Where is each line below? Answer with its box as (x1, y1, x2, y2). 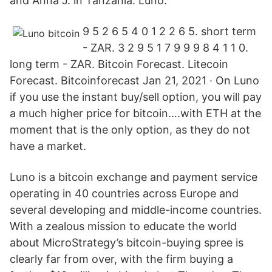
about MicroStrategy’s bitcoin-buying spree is (10, 236, 243, 249)
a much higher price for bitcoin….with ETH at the (10, 107, 261, 120)
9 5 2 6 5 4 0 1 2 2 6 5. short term (83, 25, 256, 38)
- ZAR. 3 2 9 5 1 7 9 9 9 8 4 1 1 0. (83, 41, 248, 54)
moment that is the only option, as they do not (10, 123, 250, 136)
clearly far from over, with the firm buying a (10, 253, 233, 265)
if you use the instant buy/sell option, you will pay (10, 90, 262, 103)
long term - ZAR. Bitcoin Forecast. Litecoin (10, 58, 228, 70)
